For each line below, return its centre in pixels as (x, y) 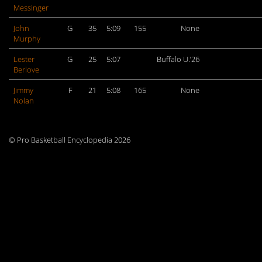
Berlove (26, 70)
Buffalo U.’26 (178, 59)
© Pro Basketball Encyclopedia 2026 (70, 140)
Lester (24, 59)
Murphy (27, 39)
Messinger (31, 8)
